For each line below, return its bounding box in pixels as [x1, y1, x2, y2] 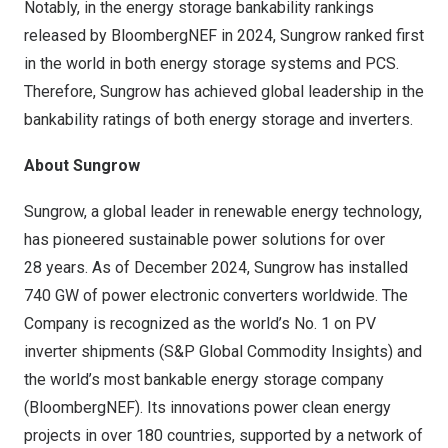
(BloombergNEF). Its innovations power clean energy [24, 398, 391, 418]
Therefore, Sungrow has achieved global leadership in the [24, 82, 424, 102]
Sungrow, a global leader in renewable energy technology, [24, 202, 422, 222]
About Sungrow [24, 156, 140, 176]
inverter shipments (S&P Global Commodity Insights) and [24, 342, 422, 362]
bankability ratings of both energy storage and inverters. [24, 110, 413, 130]
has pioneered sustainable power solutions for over [24, 230, 385, 250]
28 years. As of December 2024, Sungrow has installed [24, 258, 408, 278]
